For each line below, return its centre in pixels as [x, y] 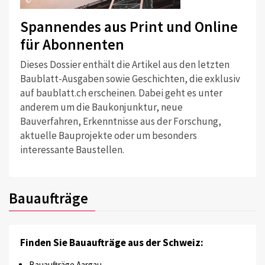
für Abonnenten [72, 44]
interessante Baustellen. [72, 150]
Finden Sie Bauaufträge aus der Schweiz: [112, 243]
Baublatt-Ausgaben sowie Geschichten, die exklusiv [130, 79]
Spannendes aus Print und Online [129, 26]
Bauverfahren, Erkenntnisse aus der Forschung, [120, 122]
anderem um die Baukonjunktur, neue [101, 107]
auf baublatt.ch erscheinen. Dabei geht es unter [121, 93]
